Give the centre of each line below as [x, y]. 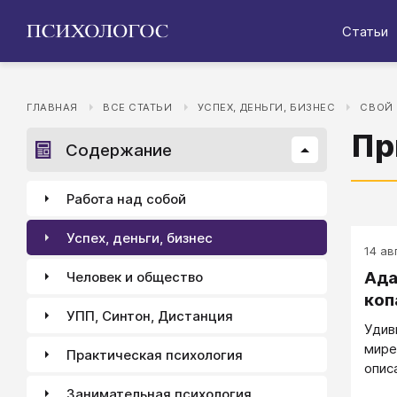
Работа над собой [126, 198]
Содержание [119, 150]
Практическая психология [155, 354]
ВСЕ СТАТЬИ [137, 107]
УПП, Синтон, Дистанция [150, 315]
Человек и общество [135, 276]
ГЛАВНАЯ [52, 107]
